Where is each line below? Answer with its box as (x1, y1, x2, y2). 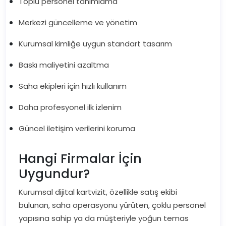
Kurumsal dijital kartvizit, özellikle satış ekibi (19, 187, 177, 197)
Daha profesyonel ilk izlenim (19, 102, 122, 112)
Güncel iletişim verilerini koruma (19, 123, 135, 134)
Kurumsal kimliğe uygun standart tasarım (19, 38, 172, 49)
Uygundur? (19, 165, 90, 183)
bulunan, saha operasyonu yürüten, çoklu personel (19, 200, 206, 210)
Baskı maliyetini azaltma (19, 60, 109, 70)
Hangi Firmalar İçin (19, 150, 142, 167)
